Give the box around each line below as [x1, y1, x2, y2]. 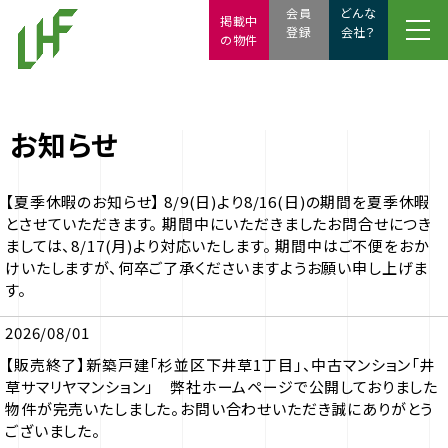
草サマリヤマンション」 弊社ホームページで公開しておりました [5, 376, 439, 397]
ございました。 [5, 420, 101, 441]
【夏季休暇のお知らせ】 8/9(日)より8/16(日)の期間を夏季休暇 [5, 191, 431, 212]
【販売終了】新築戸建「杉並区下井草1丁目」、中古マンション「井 [5, 354, 436, 375]
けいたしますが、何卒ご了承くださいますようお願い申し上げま [5, 257, 429, 278]
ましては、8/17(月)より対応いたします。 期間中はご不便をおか [5, 235, 430, 256]
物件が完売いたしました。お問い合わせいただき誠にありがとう [5, 398, 434, 419]
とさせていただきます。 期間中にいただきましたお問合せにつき [5, 213, 433, 234]
